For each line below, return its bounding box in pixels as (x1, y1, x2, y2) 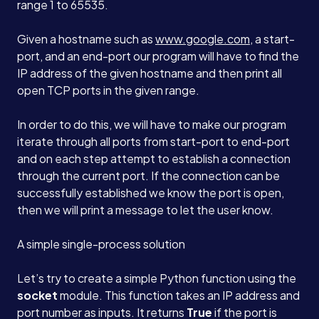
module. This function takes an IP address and (58, 288, 300, 303)
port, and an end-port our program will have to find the (17, 48, 299, 64)
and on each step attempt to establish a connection (17, 151, 291, 167)
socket (17, 288, 58, 303)
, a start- (250, 31, 295, 47)
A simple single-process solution (17, 236, 185, 252)
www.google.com (155, 31, 250, 47)
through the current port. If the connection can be (17, 168, 280, 184)
